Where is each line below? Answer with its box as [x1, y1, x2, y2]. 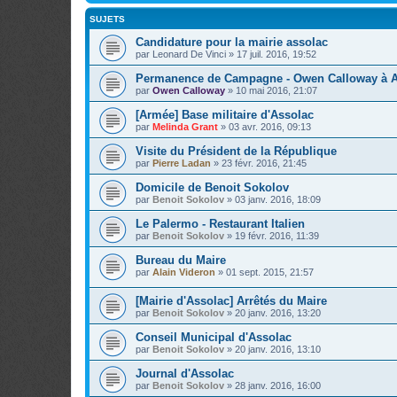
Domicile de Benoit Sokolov [136, 180, 289, 194]
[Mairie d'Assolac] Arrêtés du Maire [136, 294, 327, 308]
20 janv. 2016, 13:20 [235, 307, 321, 319]
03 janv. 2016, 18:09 [235, 193, 321, 205]
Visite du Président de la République [136, 144, 337, 158]
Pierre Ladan [152, 157, 211, 168]
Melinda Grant [152, 121, 218, 132]
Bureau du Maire [136, 253, 226, 267]
